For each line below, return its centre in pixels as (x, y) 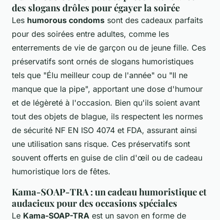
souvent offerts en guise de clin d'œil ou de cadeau (107, 157)
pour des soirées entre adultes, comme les (90, 34)
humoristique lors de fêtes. (61, 171)
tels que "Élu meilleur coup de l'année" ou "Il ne (100, 75)
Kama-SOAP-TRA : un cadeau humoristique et (109, 192)
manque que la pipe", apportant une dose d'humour (107, 89)
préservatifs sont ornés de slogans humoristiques (103, 61)
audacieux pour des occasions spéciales (95, 203)
